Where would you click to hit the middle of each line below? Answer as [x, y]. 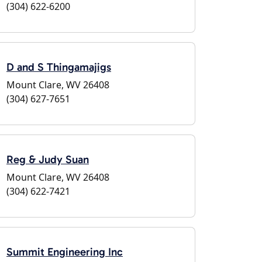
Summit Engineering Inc [65, 252]
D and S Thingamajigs [59, 67]
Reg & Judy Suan [48, 159]
